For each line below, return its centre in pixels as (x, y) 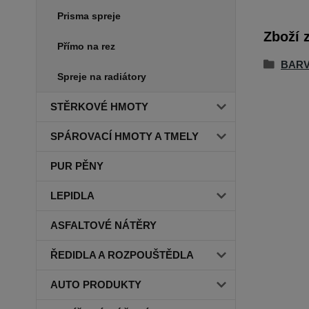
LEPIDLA (72, 196)
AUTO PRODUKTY (96, 285)
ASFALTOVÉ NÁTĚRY (103, 226)
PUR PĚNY (77, 166)
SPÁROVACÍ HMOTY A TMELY (124, 137)
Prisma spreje (89, 16)
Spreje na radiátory (102, 77)
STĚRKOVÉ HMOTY (99, 107)
